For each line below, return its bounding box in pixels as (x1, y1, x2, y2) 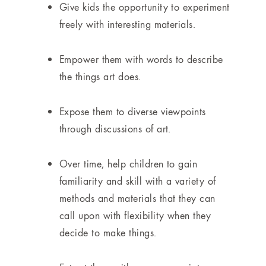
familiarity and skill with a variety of (59, 174, 216, 188)
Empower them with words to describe (59, 52, 223, 66)
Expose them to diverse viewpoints (59, 104, 206, 119)
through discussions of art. (59, 122, 171, 136)
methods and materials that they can (59, 191, 216, 205)
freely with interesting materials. (59, 17, 196, 31)
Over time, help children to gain (59, 157, 198, 171)
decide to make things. (59, 226, 157, 240)
